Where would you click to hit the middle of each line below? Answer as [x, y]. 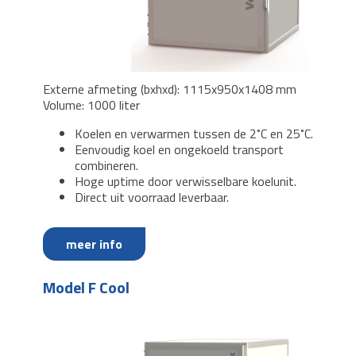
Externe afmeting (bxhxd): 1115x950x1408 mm [170, 89]
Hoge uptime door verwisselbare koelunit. [186, 182]
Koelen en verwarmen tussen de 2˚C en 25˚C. [194, 134]
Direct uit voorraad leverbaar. [152, 197]
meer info [94, 244]
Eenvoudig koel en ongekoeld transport [179, 150]
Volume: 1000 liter [93, 105]
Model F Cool [86, 288]
